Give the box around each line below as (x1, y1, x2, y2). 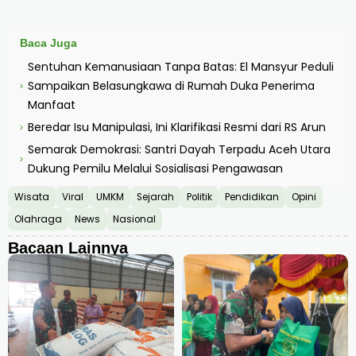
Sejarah (137, 190, 174, 203)
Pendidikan (225, 190, 279, 203)
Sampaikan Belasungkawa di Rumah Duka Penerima (28, 77, 315, 94)
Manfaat (28, 96, 75, 113)
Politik (187, 190, 212, 203)
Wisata (14, 190, 49, 203)
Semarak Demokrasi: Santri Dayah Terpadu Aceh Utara (28, 141, 331, 157)
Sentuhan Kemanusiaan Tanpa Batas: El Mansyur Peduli (28, 58, 334, 75)
